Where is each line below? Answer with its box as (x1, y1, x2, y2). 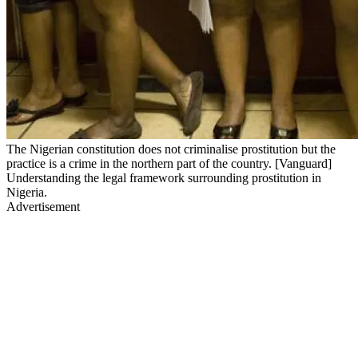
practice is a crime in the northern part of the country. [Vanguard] (6, 156, 332, 170)
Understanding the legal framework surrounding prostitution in (6, 170, 321, 185)
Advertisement (6, 199, 80, 213)
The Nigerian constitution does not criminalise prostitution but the (6, 141, 336, 156)
